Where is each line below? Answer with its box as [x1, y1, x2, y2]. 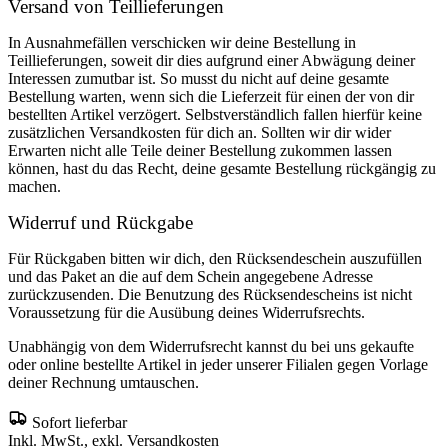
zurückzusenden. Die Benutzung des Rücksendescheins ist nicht [8, 286, 412, 303]
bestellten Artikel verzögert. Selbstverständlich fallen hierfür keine [8, 106, 422, 123]
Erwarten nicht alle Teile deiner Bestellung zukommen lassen [8, 142, 392, 159]
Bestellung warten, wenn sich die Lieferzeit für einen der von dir [8, 88, 414, 105]
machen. [8, 178, 61, 195]
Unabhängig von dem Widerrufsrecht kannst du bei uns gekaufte [8, 338, 414, 355]
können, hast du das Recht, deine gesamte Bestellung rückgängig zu [8, 160, 436, 177]
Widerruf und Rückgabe [8, 212, 193, 233]
